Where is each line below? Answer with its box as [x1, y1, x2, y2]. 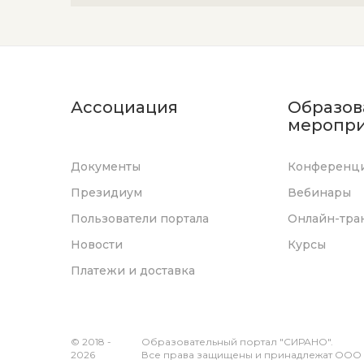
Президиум [71, 185, 142, 200]
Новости [71, 237, 123, 252]
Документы [71, 159, 141, 174]
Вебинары [287, 185, 351, 200]
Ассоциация [71, 97, 178, 117]
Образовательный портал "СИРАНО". [141, 336, 333, 348]
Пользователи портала [71, 211, 209, 226]
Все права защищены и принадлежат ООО [141, 349, 362, 361]
